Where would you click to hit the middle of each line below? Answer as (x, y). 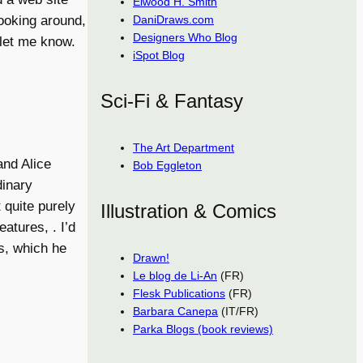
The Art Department (184, 148)
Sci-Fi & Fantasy (172, 101)
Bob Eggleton (167, 166)
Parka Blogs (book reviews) (203, 329)
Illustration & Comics (188, 211)
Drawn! (151, 257)
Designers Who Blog (185, 38)
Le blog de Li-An (175, 275)
